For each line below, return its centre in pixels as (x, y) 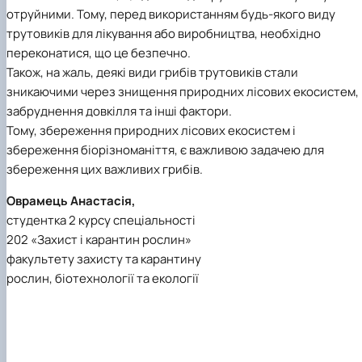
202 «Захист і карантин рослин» (99, 240)
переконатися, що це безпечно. (99, 53)
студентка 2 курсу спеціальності (101, 221)
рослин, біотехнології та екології (103, 279)
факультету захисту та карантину (104, 259)
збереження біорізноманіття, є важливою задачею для (165, 150)
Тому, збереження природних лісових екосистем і (151, 131)
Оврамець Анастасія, (71, 201)
